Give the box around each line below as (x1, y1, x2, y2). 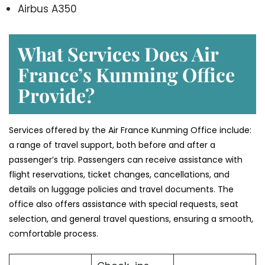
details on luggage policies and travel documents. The (9, 183, 234, 195)
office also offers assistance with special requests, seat (9, 198, 238, 210)
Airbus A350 (18, 1, 77, 16)
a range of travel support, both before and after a (9, 138, 215, 151)
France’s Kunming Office (18, 61, 235, 87)
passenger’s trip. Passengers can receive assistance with (9, 153, 243, 166)
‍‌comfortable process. (9, 227, 98, 240)
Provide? (18, 82, 95, 108)
